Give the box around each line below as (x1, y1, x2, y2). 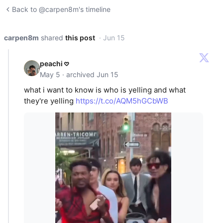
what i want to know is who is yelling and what (24, 85, 186, 95)
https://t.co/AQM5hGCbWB (76, 96, 168, 106)
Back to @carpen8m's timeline (12, 5, 111, 13)
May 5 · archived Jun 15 (40, 70, 118, 79)
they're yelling (24, 96, 76, 106)
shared (41, 33, 63, 42)
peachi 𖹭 (40, 59, 69, 68)
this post (65, 33, 95, 42)
